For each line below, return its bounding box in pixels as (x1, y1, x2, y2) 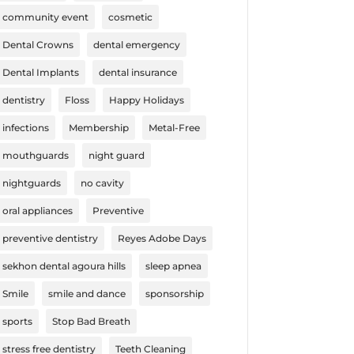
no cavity (80, 176, 124, 189)
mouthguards (2, 149, 69, 161)
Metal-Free (148, 121, 200, 134)
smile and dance (47, 287, 126, 299)
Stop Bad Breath (51, 314, 130, 327)
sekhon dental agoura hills (2, 259, 126, 272)
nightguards (2, 176, 61, 189)
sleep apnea (145, 259, 201, 272)
